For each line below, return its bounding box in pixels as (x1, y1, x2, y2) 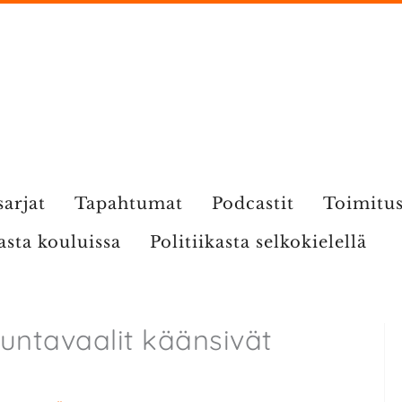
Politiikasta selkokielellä (150, 232, 367, 252)
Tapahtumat (74, 194, 183, 214)
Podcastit (211, 194, 294, 214)
